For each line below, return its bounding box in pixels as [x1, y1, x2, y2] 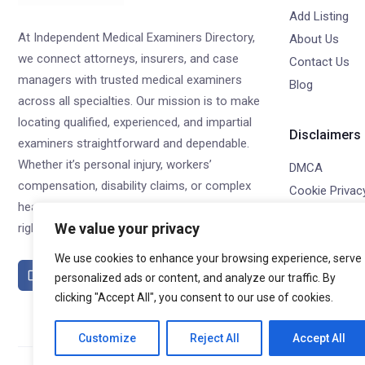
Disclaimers [288, 127, 361, 143]
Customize [77, 332, 136, 345]
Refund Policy [288, 252, 363, 266]
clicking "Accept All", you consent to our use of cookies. [55, 291, 333, 304]
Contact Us [288, 55, 350, 69]
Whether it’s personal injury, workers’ [18, 157, 212, 172]
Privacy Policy [288, 206, 363, 221]
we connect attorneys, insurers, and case [18, 51, 239, 66]
